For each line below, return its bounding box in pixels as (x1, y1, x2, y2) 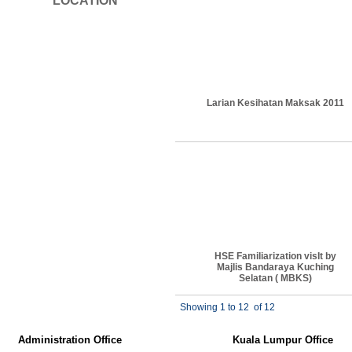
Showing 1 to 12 (180, 302, 251, 313)
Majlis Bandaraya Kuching (217, 262, 334, 273)
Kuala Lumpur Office (233, 334, 333, 346)
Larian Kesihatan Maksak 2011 (207, 97, 344, 108)
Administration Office (18, 334, 141, 346)
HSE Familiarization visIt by (214, 251, 336, 262)
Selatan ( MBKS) (239, 273, 312, 284)
